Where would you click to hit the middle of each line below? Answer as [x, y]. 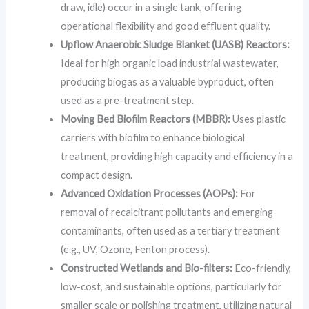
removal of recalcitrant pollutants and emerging [167, 212]
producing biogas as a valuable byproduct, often [168, 82]
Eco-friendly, [262, 268]
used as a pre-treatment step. [128, 101]
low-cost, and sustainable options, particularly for [172, 287]
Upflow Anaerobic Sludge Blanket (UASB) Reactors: [176, 45]
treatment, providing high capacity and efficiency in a [177, 157]
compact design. [97, 175]
